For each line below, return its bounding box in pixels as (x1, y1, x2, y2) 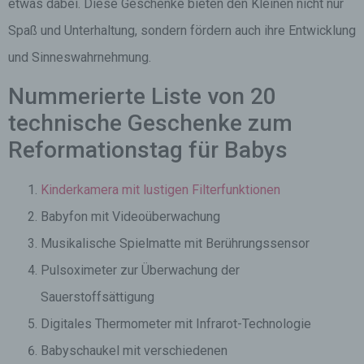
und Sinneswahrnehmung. (8, 50, 151, 65)
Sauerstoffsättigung (41, 289, 154, 305)
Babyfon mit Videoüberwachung (41, 209, 220, 224)
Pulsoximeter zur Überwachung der (41, 262, 240, 278)
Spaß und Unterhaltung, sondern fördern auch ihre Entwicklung (8, 23, 356, 38)
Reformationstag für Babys (8, 136, 288, 163)
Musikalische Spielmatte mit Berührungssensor (41, 236, 310, 251)
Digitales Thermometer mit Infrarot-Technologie (41, 316, 311, 331)
